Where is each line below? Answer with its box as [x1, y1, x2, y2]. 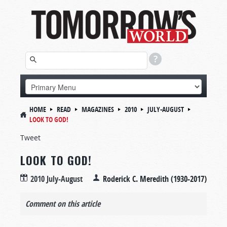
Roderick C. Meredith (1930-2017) [103, 173, 207, 184]
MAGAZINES [82, 104, 114, 114]
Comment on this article [25, 198, 100, 209]
